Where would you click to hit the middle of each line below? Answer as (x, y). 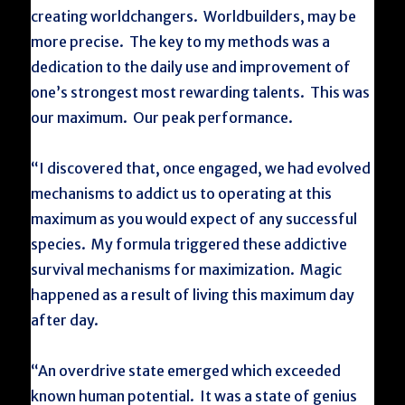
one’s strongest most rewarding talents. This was (201, 92)
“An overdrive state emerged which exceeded (186, 371)
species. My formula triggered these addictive (189, 244)
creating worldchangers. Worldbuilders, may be (194, 16)
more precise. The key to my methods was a (181, 42)
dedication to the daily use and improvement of (191, 67)
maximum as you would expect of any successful (194, 219)
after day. (65, 320)
